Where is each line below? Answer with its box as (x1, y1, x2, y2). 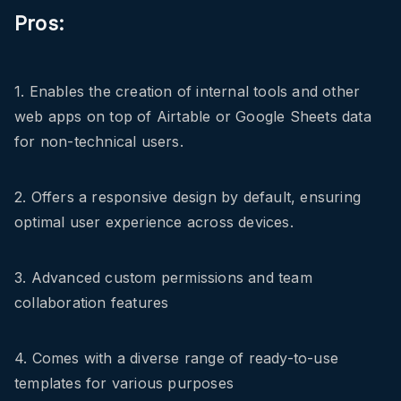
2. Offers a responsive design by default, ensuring (14, 188, 362, 207)
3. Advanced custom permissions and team (14, 269, 312, 287)
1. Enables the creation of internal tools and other (14, 82, 361, 101)
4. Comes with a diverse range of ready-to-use (14, 349, 339, 368)
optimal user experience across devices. (14, 213, 294, 232)
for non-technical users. (14, 132, 183, 151)
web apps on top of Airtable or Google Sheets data (14, 107, 371, 126)
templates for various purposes (14, 374, 234, 393)
